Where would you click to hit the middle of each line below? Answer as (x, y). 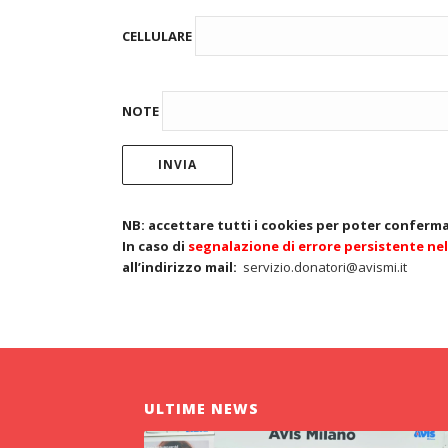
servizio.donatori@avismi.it (325, 267)
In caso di (155, 246)
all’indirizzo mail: (179, 267)
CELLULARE (158, 36)
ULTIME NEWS (201, 408)
